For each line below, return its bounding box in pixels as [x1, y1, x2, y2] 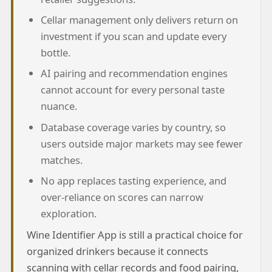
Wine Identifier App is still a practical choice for [26, 227, 243, 242]
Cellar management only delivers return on [41, 13, 239, 27]
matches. [41, 152, 83, 167]
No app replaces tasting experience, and [41, 174, 227, 188]
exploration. [41, 206, 97, 221]
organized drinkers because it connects [26, 243, 208, 258]
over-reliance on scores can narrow [41, 190, 204, 205]
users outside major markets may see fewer [41, 136, 243, 151]
